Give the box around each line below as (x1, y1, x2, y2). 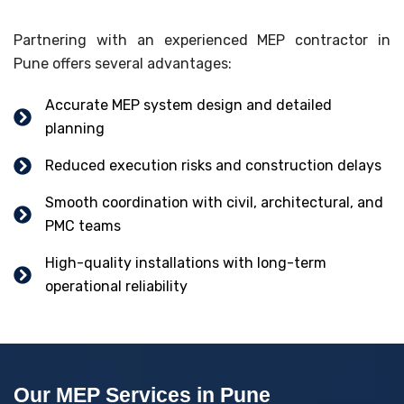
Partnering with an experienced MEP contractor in (14, 31, 390, 49)
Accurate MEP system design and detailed (45, 96, 332, 114)
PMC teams (45, 216, 121, 234)
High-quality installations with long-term (45, 253, 326, 271)
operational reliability (45, 277, 188, 295)
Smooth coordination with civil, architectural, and (45, 193, 383, 211)
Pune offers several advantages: (14, 54, 232, 72)
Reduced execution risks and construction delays (45, 156, 381, 174)
